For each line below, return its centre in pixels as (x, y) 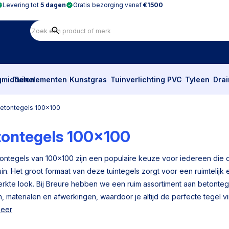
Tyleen (198, 79)
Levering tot (21, 5)
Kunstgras (88, 79)
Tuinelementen (40, 79)
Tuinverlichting (138, 79)
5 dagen (53, 5)
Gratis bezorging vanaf (108, 5)
